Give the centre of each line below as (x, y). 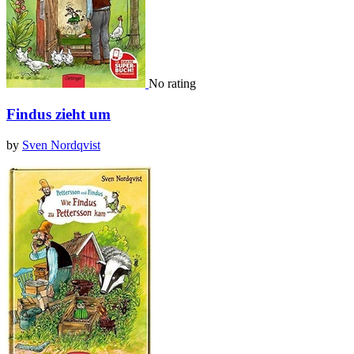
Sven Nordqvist (61, 145)
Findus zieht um (58, 115)
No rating (172, 84)
